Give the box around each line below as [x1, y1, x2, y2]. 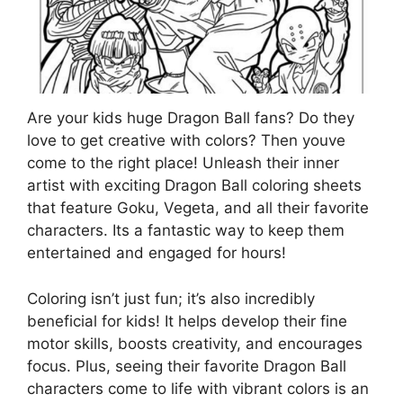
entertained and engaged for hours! [27, 244, 286, 263]
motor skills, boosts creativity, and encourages [27, 334, 363, 353]
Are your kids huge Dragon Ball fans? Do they [27, 109, 354, 128]
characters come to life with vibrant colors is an [27, 379, 369, 398]
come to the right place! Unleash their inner [27, 154, 339, 173]
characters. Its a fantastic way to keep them [27, 221, 345, 240]
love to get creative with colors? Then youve [27, 131, 345, 150]
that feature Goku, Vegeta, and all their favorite [27, 199, 369, 218]
